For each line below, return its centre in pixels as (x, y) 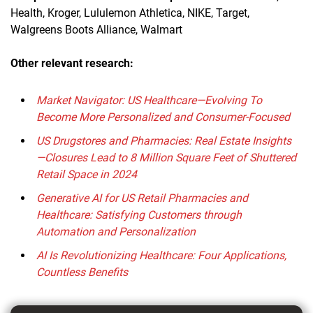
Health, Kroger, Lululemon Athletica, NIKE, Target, (130, 13)
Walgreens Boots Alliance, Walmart (96, 29)
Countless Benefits (82, 272)
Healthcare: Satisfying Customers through (139, 214)
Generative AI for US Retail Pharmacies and (142, 198)
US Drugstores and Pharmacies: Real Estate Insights (164, 140)
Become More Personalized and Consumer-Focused (163, 117)
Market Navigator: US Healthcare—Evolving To (149, 100)
